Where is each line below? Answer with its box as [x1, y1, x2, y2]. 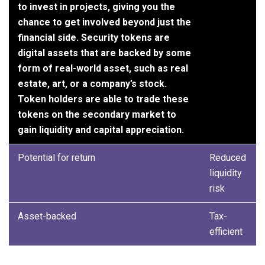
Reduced [209, 151, 246, 163]
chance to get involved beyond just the [18, 16, 191, 28]
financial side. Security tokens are [18, 31, 170, 43]
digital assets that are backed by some [18, 47, 191, 59]
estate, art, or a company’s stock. [18, 77, 167, 89]
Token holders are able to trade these [18, 93, 189, 105]
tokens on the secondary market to [18, 108, 176, 120]
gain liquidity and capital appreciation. [18, 124, 184, 135]
